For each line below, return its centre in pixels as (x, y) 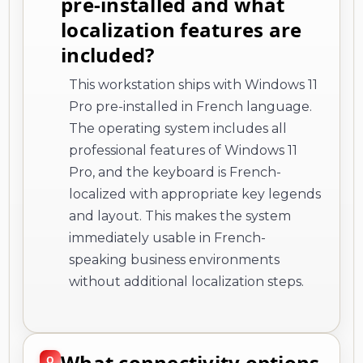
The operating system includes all (178, 128)
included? (108, 54)
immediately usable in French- (167, 237)
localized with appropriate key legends (195, 194)
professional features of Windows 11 (183, 150)
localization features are (181, 29)
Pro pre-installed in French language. (190, 106)
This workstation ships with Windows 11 (193, 84)
